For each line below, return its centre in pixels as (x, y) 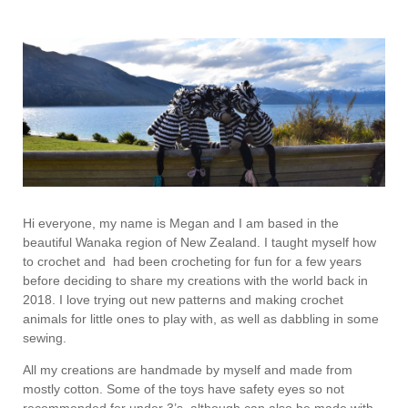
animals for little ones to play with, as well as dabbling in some (201, 318)
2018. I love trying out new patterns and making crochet (183, 299)
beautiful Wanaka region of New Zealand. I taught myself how (199, 242)
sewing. (45, 337)
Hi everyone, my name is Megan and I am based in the (181, 223)
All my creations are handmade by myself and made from (188, 369)
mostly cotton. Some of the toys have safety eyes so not (184, 388)
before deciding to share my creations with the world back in (195, 280)
